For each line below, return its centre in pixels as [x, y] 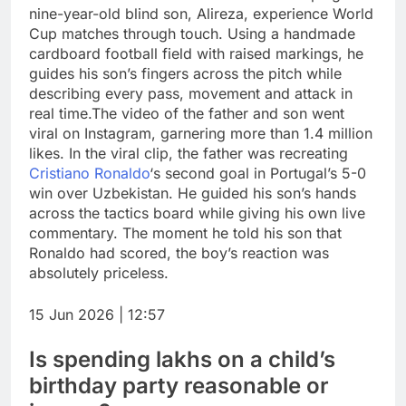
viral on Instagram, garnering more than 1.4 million [201, 134]
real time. [60, 114]
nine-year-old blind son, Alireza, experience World [201, 14]
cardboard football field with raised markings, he [196, 54]
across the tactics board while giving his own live [197, 213]
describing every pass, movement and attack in [191, 94]
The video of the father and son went [218, 114]
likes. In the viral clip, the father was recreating [188, 154]
